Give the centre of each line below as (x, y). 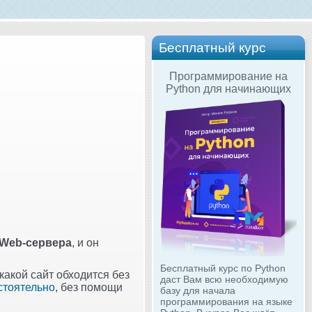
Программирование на (228, 76)
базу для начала (198, 291)
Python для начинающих (228, 88)
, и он (85, 242)
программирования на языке (226, 302)
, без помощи (89, 287)
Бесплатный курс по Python (223, 268)
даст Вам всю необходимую (224, 280)
